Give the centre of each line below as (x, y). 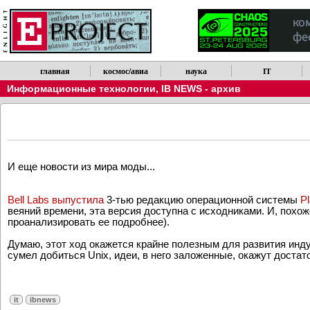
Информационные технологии (81, 89)
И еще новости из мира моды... (81, 166)
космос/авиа (126, 71)
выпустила (78, 199)
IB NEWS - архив (201, 89)
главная (55, 71)
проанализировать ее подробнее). (89, 221)
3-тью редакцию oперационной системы (202, 199)
